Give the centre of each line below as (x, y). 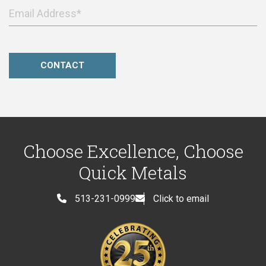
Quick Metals (133, 173)
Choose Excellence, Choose (133, 151)
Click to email (180, 199)
